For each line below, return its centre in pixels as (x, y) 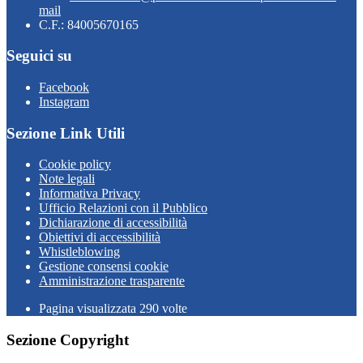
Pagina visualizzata (89, 309)
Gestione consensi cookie (104, 267)
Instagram (64, 102)
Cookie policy (75, 164)
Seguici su (39, 56)
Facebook (64, 87)
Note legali (67, 179)
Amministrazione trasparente (112, 281)
